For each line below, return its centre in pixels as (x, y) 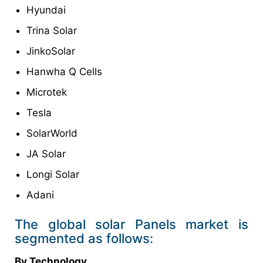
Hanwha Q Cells (64, 71)
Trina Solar (52, 30)
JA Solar (46, 154)
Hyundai (46, 10)
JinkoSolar (51, 51)
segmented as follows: (84, 238)
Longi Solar (53, 174)
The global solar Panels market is (131, 224)
